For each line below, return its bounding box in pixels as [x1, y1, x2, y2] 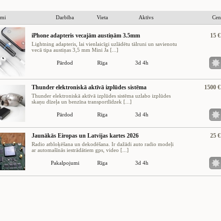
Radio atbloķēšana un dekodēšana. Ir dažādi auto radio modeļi [32, 141, 174, 147]
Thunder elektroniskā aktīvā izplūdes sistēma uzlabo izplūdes [32, 93, 171, 99]
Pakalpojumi [50, 160, 79, 166]
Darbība [56, 14, 74, 20]
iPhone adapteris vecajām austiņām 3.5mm [32, 32, 140, 39]
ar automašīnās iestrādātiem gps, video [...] [32, 147, 129, 153]
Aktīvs [138, 14, 153, 20]
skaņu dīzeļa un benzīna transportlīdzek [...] [32, 99, 132, 105]
